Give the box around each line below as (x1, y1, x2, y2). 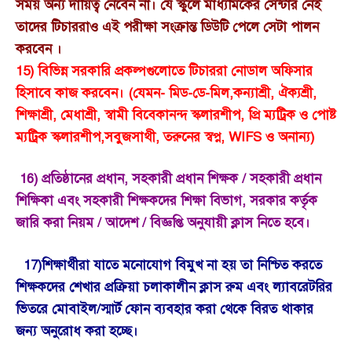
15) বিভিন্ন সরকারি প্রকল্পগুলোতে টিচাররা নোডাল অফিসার (16, 62, 313, 79)
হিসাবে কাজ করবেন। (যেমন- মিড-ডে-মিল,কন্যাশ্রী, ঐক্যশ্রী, (16, 84, 317, 101)
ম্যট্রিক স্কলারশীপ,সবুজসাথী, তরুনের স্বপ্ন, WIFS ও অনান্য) (16, 128, 314, 145)
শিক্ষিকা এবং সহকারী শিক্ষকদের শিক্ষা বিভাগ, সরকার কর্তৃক (16, 192, 317, 210)
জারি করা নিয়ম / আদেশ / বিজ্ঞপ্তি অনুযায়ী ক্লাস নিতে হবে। (16, 214, 314, 232)
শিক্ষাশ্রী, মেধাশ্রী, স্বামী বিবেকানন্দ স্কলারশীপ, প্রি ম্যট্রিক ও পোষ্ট (16, 106, 336, 123)
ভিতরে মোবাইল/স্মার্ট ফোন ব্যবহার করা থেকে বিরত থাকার (16, 300, 313, 317)
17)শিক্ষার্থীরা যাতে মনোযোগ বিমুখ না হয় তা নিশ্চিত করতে (16, 256, 322, 273)
